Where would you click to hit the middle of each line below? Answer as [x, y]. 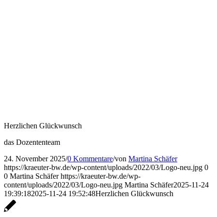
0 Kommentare [90, 158]
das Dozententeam [32, 142]
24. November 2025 [35, 158]
